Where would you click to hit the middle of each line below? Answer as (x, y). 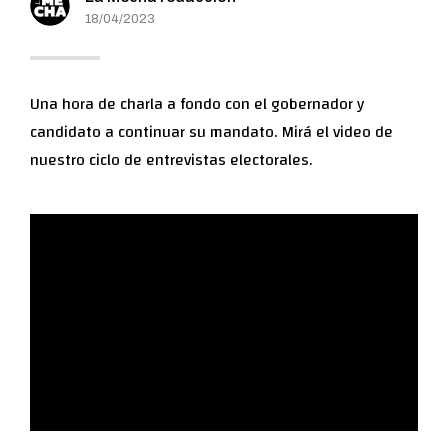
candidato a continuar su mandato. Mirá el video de (211, 131)
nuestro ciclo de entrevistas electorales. (171, 159)
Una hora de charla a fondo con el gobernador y (197, 103)
